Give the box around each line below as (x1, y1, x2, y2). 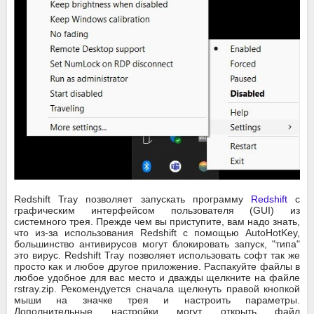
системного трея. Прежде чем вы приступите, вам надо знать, (14, 215, 300, 227)
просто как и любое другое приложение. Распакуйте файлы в (14, 260, 300, 272)
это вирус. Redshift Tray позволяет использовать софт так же (14, 249, 300, 261)
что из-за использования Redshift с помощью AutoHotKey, (14, 226, 300, 238)
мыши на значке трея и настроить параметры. (14, 294, 300, 306)
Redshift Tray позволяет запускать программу (14, 193, 251, 205)
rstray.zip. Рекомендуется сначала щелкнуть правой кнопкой (14, 282, 300, 294)
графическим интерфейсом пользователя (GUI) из (14, 204, 300, 216)
